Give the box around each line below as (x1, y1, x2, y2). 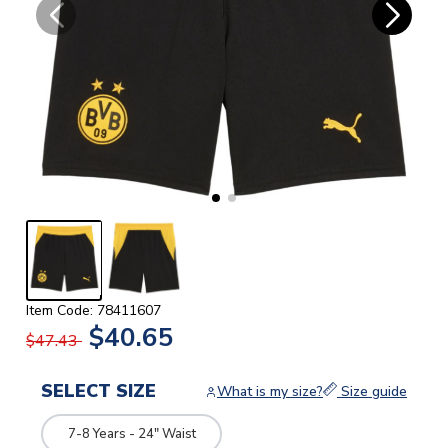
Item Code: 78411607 (26, 301, 161, 321)
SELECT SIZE (41, 379, 156, 404)
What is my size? (217, 382, 323, 402)
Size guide (337, 382, 407, 402)
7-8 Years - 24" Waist (67, 424, 196, 443)
